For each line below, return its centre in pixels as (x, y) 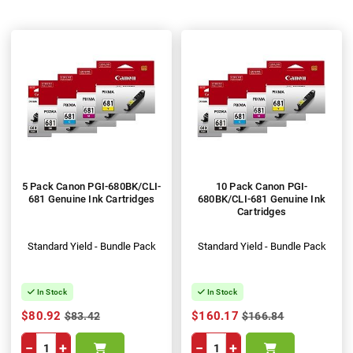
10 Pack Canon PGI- (262, 187)
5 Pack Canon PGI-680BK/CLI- (91, 187)
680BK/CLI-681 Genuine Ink (262, 199)
